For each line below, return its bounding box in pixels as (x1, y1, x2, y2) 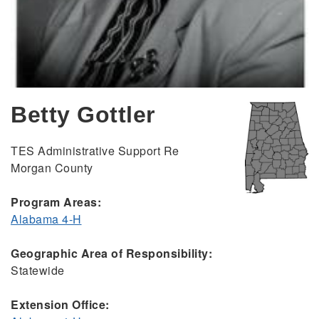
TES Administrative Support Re (11, 142, 179, 159)
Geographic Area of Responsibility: (11, 245, 212, 262)
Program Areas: (11, 194, 101, 211)
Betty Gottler (11, 102, 155, 128)
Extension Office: (11, 296, 110, 313)
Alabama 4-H (11, 211, 82, 228)
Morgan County (11, 159, 93, 177)
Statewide (11, 262, 65, 279)
